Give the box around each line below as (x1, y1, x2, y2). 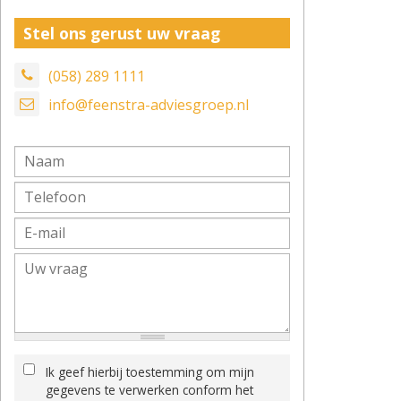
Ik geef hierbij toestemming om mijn (46, 363, 254, 380)
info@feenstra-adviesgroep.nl (48, 94, 249, 115)
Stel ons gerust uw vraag (23, 21, 220, 44)
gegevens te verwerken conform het (46, 380, 253, 398)
